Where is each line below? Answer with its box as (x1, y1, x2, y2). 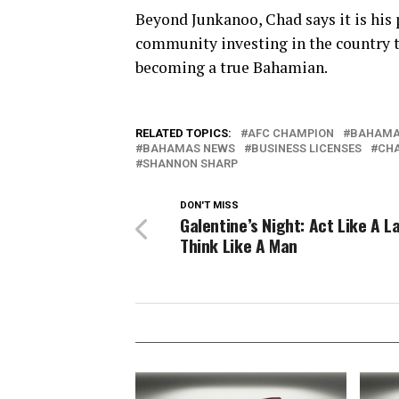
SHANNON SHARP (142, 157, 238, 170)
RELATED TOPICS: (135, 126, 232, 140)
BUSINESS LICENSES (251, 142, 362, 155)
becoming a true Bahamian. (135, 57, 334, 77)
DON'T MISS (180, 199, 239, 211)
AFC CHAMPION (248, 126, 334, 140)
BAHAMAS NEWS (142, 142, 235, 155)
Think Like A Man (180, 232, 297, 258)
